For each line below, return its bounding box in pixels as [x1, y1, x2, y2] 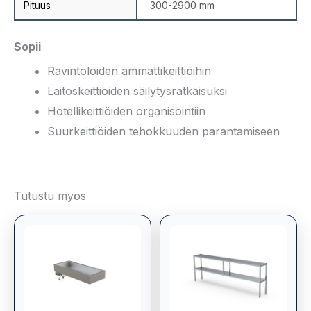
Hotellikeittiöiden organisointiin [47, 104, 205, 119]
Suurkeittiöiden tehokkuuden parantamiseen [47, 124, 280, 139]
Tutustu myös [14, 189, 86, 203]
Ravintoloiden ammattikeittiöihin [47, 64, 211, 78]
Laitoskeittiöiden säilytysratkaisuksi [47, 84, 227, 99]
